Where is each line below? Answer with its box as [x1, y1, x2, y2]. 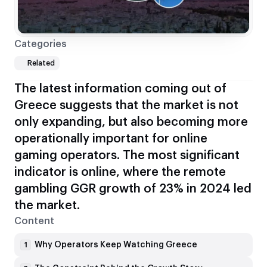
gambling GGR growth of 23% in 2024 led [14, 183, 252, 195]
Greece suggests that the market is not [14, 100, 238, 112]
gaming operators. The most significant [14, 150, 240, 162]
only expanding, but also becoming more [14, 116, 248, 129]
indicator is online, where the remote [14, 166, 226, 179]
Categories [14, 39, 67, 49]
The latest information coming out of [14, 83, 226, 95]
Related [27, 60, 55, 67]
